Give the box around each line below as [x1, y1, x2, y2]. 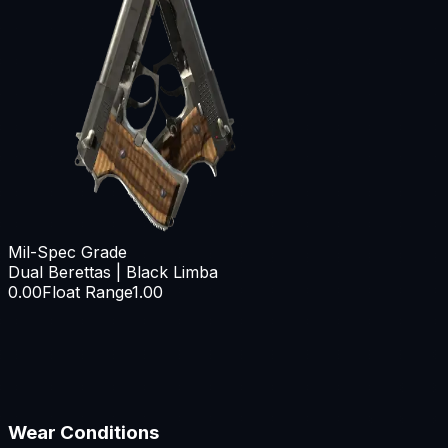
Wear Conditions [8, 420, 159, 444]
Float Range [42, 282, 132, 302]
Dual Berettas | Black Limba [8, 262, 218, 282]
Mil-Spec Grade [8, 242, 127, 262]
